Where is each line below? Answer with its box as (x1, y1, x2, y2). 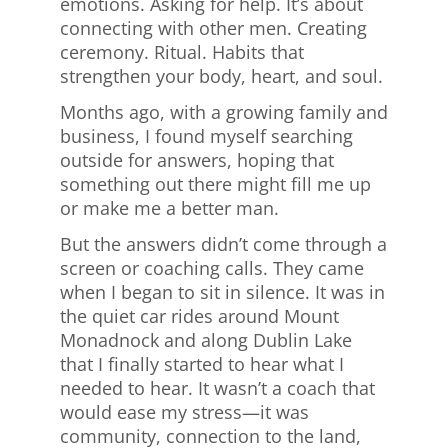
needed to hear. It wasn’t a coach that (60, 376, 375, 401)
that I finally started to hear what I (60, 352, 344, 377)
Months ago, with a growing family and (60, 100, 388, 125)
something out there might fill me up (60, 172, 371, 197)
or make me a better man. (60, 196, 279, 221)
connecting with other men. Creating (60, 16, 367, 41)
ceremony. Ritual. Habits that (60, 40, 304, 65)
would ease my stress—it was (60, 400, 309, 425)
